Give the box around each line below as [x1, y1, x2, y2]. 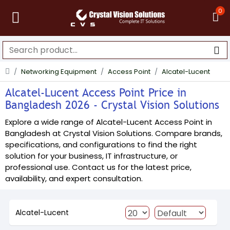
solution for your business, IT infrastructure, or [5, 150, 178, 161]
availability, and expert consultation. [5, 173, 143, 184]
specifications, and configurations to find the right [5, 139, 197, 150]
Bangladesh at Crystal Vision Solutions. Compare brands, [5, 128, 222, 139]
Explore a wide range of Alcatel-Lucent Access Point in [5, 117, 212, 127]
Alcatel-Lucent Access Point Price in [5, 86, 186, 100]
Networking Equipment [21, 67, 97, 76]
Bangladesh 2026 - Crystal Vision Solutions [5, 98, 219, 112]
